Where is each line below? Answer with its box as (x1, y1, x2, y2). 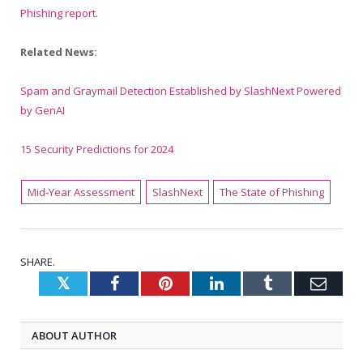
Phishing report (20, 5, 96, 20)
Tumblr (271, 275, 320, 292)
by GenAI (20, 103, 65, 118)
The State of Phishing (220, 185, 325, 200)
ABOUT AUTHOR (32, 328, 117, 344)
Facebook (117, 275, 181, 292)
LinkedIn (222, 275, 283, 292)
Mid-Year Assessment (28, 185, 135, 200)
